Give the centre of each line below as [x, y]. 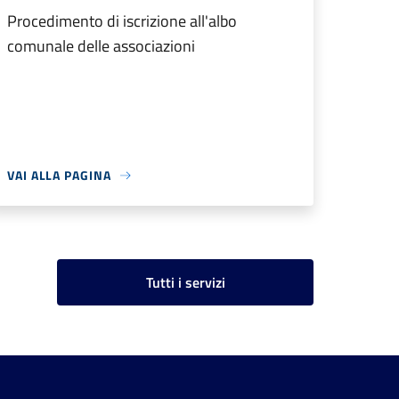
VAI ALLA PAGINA [59, 175]
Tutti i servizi [185, 282]
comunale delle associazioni [101, 46]
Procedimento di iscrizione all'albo [122, 21]
